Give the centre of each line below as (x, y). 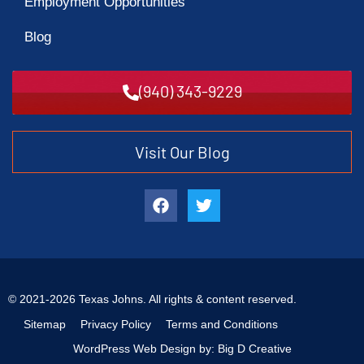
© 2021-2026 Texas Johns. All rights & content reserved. (152, 299)
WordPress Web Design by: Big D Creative (182, 349)
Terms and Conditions (222, 325)
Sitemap (45, 325)
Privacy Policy (116, 325)
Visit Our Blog (182, 152)
